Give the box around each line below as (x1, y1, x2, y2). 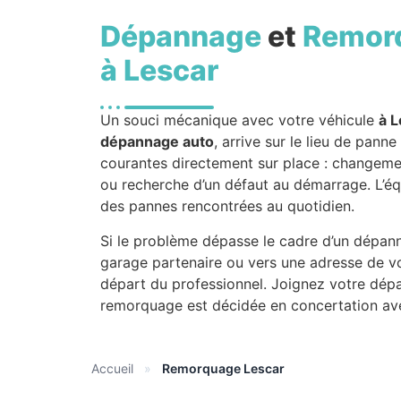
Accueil (91, 361, 133, 377)
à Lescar (100, 53, 218, 89)
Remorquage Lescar (162, 361, 285, 377)
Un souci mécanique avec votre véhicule (100, 111, 379, 130)
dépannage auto (100, 132, 214, 151)
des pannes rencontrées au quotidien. (100, 197, 354, 216)
